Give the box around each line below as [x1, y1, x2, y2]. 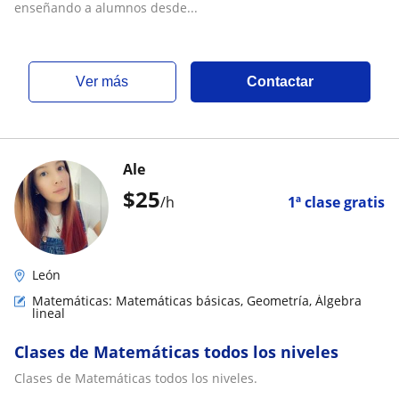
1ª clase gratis [288, 192, 385, 212]
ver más [85, 74, 129, 89]
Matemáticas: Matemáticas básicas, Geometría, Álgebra [32, 292, 362, 309]
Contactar [247, 74, 314, 89]
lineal [32, 305, 65, 322]
